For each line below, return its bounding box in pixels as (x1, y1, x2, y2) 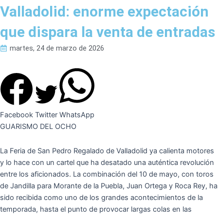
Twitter (35, 110, 57, 120)
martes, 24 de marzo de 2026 (9, 44, 104, 53)
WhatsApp (59, 110, 94, 120)
